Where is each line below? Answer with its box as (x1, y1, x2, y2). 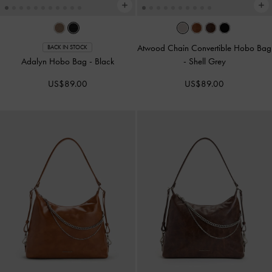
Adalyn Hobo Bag (21, 56, 89, 67)
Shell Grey (188, 56, 226, 67)
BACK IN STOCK (47, 43, 88, 51)
